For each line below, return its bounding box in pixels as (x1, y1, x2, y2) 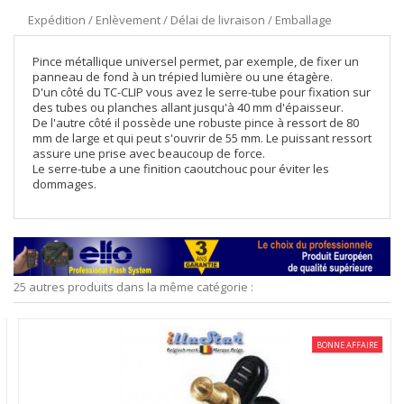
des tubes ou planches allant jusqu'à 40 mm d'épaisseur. (32, 99, 344, 115)
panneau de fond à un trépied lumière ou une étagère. (32, 69, 333, 85)
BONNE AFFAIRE (314, 338, 375, 351)
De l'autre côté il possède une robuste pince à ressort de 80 (32, 115, 359, 131)
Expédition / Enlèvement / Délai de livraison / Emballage (28, 12, 332, 28)
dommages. (32, 176, 96, 192)
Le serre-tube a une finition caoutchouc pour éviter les (32, 161, 329, 177)
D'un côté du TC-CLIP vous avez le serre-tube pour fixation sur (32, 84, 371, 100)
